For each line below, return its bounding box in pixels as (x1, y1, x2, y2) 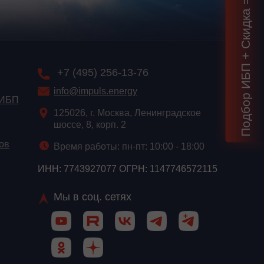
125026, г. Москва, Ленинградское (54, 108, 201, 118)
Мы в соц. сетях (54, 191, 131, 203)
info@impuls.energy (54, 86, 137, 97)
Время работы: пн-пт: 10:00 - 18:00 (54, 141, 204, 152)
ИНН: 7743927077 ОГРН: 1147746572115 (38, 164, 217, 174)
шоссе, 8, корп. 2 (54, 120, 126, 130)
